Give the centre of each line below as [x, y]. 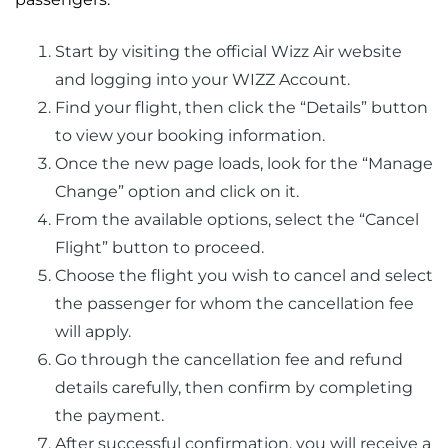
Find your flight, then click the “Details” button [241, 108]
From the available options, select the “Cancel [237, 220]
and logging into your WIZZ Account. [202, 80]
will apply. [93, 332]
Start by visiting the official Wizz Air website [228, 52]
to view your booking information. [190, 136]
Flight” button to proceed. [159, 248]
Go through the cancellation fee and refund [229, 360]
